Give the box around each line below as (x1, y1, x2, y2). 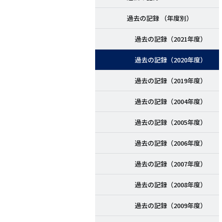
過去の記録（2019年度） (135, 76, 207, 86)
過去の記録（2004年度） (135, 97, 207, 107)
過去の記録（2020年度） (135, 55, 207, 65)
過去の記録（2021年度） (135, 34, 207, 44)
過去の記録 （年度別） (127, 13, 193, 23)
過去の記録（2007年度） (135, 159, 207, 169)
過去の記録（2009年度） (135, 201, 207, 211)
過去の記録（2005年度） (135, 117, 207, 127)
